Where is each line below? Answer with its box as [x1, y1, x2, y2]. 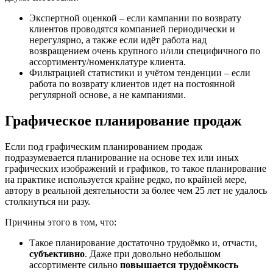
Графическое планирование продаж [5, 113, 241, 129]
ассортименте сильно [29, 260, 120, 271]
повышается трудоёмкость [120, 260, 238, 271]
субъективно [29, 249, 85, 260]
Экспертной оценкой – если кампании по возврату [29, 13, 241, 24]
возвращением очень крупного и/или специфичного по [29, 46, 260, 57]
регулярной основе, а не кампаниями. [29, 90, 186, 101]
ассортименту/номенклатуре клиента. [29, 57, 186, 68]
